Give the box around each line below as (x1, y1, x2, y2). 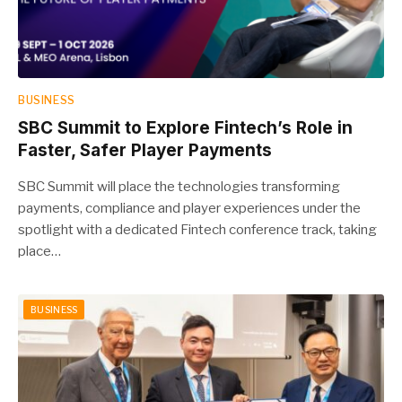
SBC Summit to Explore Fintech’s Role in (18, 117, 353, 138)
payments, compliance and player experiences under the (18, 199, 361, 216)
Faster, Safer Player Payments (18, 139, 272, 161)
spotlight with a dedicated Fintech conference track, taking (18, 221, 377, 238)
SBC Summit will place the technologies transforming (18, 178, 340, 195)
